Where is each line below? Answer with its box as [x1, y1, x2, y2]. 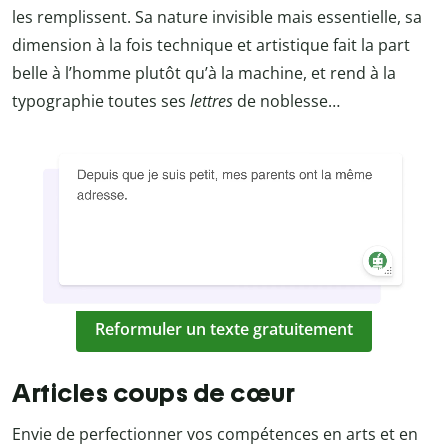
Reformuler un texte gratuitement [95, 318, 353, 341]
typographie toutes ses [12, 89, 190, 112]
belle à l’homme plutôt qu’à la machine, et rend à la [12, 61, 396, 84]
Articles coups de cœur [12, 377, 295, 408]
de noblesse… [233, 89, 340, 112]
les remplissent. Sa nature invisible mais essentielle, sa [12, 5, 422, 28]
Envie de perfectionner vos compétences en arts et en [12, 422, 418, 445]
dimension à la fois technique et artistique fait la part [12, 33, 410, 56]
